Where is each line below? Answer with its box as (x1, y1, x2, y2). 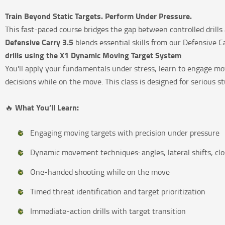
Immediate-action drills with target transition (30, 205, 186, 217)
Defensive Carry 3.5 (5, 36, 74, 48)
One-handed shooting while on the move (30, 166, 170, 178)
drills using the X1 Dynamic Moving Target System (5, 49, 182, 61)
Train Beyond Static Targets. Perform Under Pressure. (5, 10, 192, 22)
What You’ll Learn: (13, 101, 79, 114)
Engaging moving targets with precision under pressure (30, 127, 220, 139)
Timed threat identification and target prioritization (30, 186, 206, 197)
